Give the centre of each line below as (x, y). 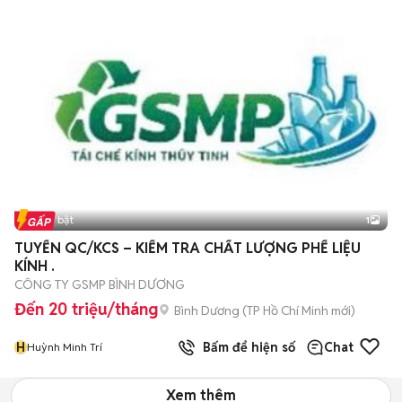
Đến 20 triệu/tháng (86, 309)
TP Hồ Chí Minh (288, 310)
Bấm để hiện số (245, 347)
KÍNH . (35, 266)
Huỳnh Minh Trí (65, 347)
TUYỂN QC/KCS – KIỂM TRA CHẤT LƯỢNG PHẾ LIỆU (188, 248)
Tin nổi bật (48, 219)
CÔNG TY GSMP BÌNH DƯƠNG (100, 284)
